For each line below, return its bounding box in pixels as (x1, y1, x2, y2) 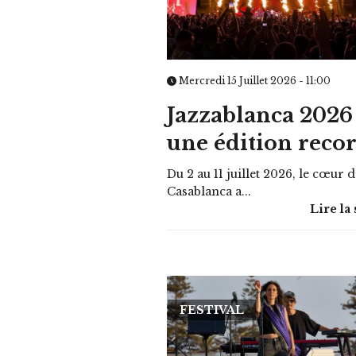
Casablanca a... (167, 184, 252, 199)
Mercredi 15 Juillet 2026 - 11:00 (176, 75, 331, 87)
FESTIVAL (180, 303, 245, 318)
